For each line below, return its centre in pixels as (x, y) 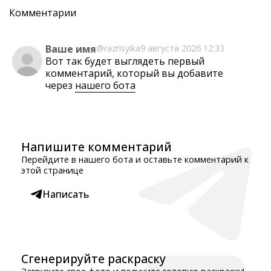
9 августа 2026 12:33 (182, 48)
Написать (66, 194)
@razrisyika (118, 48)
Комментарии (43, 13)
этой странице (52, 170)
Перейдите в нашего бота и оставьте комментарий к (135, 159)
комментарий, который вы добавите (134, 73)
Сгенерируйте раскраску (93, 259)
